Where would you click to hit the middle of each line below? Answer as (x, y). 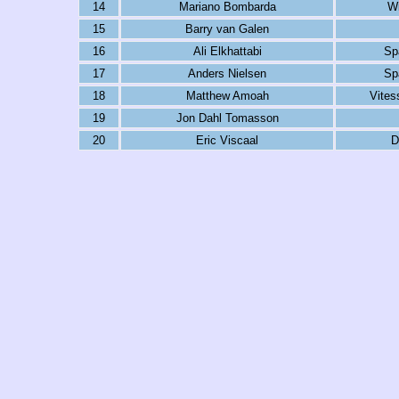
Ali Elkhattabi (227, 51)
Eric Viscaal (227, 140)
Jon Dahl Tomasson (227, 118)
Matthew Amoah (227, 96)
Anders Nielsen (227, 73)
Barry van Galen (227, 29)
